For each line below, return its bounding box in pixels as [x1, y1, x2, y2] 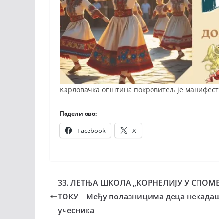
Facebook [77, 126, 106, 135]
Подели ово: [60, 109, 97, 118]
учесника [58, 204, 94, 216]
